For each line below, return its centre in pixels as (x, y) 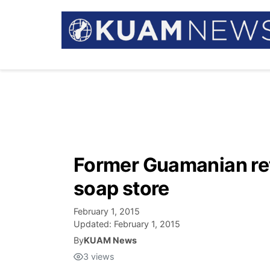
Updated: (94, 224)
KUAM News (110, 240)
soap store (121, 188)
